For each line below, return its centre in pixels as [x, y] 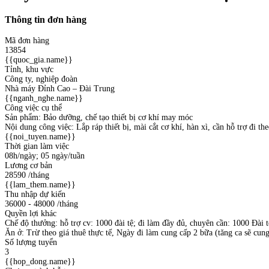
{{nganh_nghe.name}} [44, 98]
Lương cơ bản [29, 165]
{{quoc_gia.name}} [39, 59]
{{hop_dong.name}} [40, 261]
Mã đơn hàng [27, 40]
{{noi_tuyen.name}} [40, 136]
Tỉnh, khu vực [29, 69]
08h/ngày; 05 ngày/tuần [45, 156]
